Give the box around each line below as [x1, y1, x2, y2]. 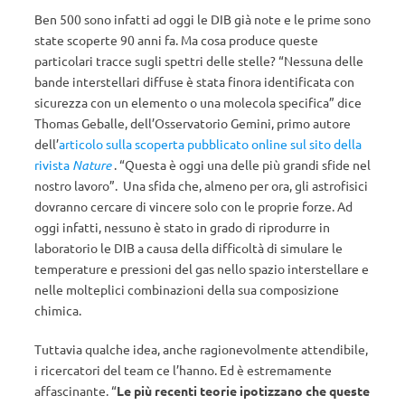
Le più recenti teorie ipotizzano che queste [117, 382, 370, 399]
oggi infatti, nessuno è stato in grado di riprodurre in [34, 219, 330, 235]
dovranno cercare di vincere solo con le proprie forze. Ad [34, 198, 353, 214]
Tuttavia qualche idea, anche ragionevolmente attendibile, [34, 341, 368, 357]
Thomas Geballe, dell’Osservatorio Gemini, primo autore [34, 115, 351, 131]
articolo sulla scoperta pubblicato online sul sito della [59, 136, 362, 152]
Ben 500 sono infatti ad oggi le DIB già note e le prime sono [34, 11, 371, 27]
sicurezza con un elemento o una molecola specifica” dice [34, 94, 362, 110]
